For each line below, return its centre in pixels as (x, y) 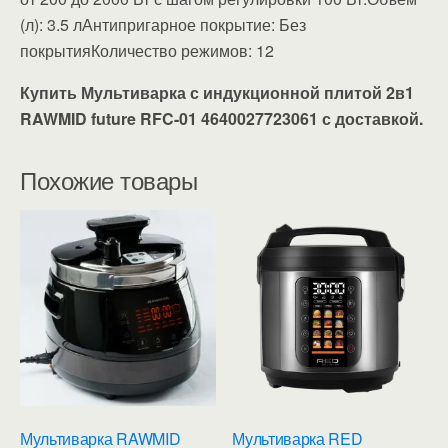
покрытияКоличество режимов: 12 (147, 50)
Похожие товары (109, 179)
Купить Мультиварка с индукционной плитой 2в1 (217, 92)
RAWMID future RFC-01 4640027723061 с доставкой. (221, 118)
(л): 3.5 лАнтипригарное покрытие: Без (163, 24)
